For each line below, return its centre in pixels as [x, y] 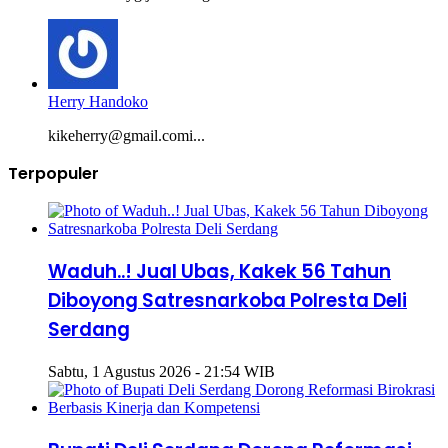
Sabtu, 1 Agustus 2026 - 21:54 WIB [161, 371]
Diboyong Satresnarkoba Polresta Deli [227, 301]
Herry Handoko [98, 102]
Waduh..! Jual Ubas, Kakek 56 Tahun [219, 272]
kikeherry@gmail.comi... [126, 136]
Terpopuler [53, 174]
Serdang [89, 330]
